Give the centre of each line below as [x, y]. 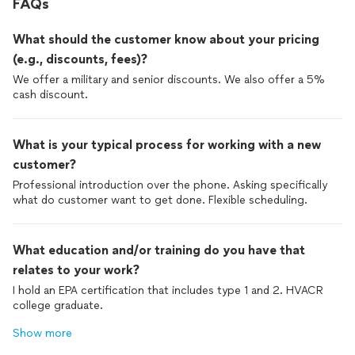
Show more [42, 333]
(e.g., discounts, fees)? [80, 59]
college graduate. [58, 305]
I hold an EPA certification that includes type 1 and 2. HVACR [168, 290]
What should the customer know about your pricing [166, 39]
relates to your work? [76, 270]
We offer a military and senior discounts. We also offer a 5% [169, 80]
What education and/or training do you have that [159, 250]
